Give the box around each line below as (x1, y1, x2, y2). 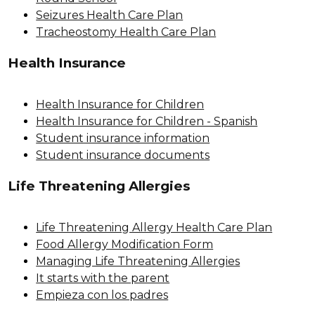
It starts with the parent (36, 271, 170, 285)
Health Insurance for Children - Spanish (36, 114, 258, 128)
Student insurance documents (36, 148, 210, 162)
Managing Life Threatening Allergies (36, 254, 240, 268)
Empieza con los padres (36, 288, 169, 302)
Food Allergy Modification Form (36, 237, 214, 251)
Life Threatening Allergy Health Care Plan (36, 220, 273, 234)
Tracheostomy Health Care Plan (36, 25, 217, 39)
